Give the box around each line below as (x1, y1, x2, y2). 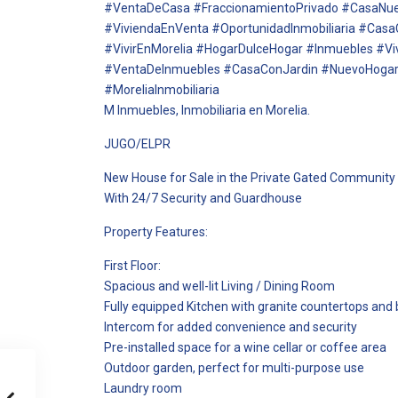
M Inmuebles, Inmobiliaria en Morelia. (104, 103, 310, 117)
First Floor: (104, 259, 161, 273)
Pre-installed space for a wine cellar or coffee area (104, 340, 386, 354)
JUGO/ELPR (104, 137, 171, 151)
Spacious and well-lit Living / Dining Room (104, 279, 335, 293)
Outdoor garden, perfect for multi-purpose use (104, 361, 364, 375)
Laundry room (104, 381, 182, 395)
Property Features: (104, 225, 208, 239)
